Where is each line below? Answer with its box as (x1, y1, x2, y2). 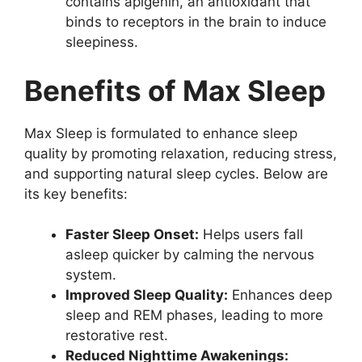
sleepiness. (65, 34, 138, 51)
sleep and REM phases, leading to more (65, 307, 323, 324)
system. (65, 267, 116, 284)
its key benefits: (24, 185, 128, 202)
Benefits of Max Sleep (24, 73, 326, 107)
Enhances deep (228, 287, 332, 304)
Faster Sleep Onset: (65, 226, 199, 243)
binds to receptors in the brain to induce (65, 14, 326, 31)
